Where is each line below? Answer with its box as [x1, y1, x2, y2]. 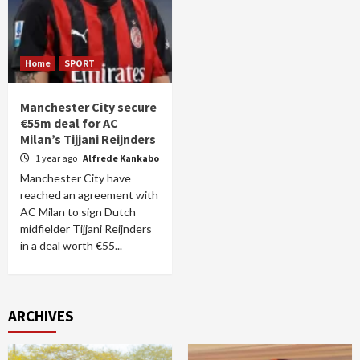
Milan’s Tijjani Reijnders [20, 131, 156, 147]
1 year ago [35, 152, 79, 164]
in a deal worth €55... [20, 239, 122, 252]
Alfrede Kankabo [83, 152, 159, 164]
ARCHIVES [8, 306, 73, 325]
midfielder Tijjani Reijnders [20, 222, 152, 235]
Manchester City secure [20, 99, 157, 115]
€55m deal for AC [20, 115, 118, 131]
